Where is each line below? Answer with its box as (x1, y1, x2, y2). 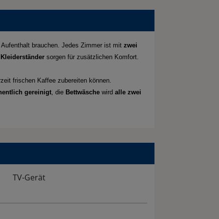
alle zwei (115, 88, 141, 96)
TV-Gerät (12, 172, 45, 183)
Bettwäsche (66, 88, 100, 96)
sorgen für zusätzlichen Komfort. (44, 53, 139, 61)
